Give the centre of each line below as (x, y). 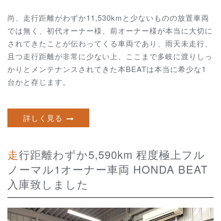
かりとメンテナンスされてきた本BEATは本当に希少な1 (107, 69)
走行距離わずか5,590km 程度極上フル (13, 154)
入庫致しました (48, 184)
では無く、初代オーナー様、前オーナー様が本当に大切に (110, 30)
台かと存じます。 (39, 81)
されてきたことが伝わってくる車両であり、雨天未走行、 (110, 43)
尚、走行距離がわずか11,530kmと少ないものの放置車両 (108, 17)
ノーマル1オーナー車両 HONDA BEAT (108, 169)
